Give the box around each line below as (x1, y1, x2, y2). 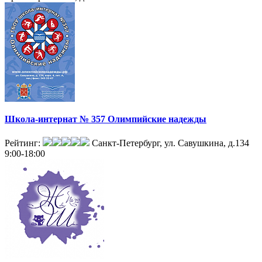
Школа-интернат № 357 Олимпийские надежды (5, 113, 206, 124)
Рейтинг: (5, 138, 43, 149)
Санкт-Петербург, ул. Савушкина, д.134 (92, 138, 249, 149)
